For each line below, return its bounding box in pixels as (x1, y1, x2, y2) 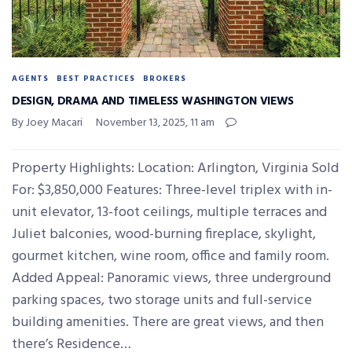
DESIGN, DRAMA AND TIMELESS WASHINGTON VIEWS (12, 91, 295, 111)
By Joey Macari (12, 113, 82, 132)
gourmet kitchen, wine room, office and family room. (12, 244, 329, 268)
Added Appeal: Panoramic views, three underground (12, 266, 331, 290)
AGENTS (12, 71, 49, 85)
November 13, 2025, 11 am (96, 113, 214, 132)
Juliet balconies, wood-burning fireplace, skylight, (12, 222, 316, 246)
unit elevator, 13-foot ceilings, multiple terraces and (12, 200, 327, 224)
